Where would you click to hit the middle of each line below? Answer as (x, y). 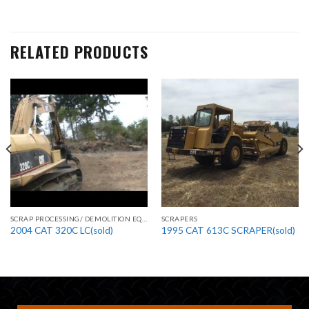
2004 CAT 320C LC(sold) (61, 230)
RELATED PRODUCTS (79, 51)
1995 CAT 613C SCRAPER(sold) (228, 230)
